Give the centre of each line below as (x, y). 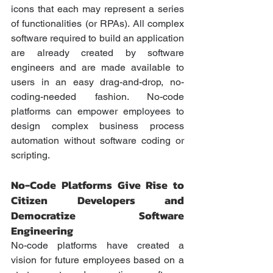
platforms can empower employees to (97, 112)
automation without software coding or (97, 141)
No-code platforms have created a (97, 246)
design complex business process (97, 126)
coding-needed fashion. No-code (97, 97)
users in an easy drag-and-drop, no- (97, 82)
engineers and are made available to (97, 68)
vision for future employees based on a (97, 260)
